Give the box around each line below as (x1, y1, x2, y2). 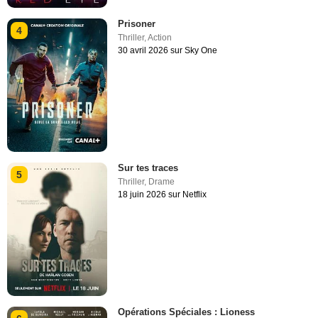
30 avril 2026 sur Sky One (118, 45, 218, 55)
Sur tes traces (118, 163, 179, 174)
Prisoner (118, 18, 156, 29)
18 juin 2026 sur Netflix (118, 190, 207, 200)
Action (148, 32, 172, 43)
